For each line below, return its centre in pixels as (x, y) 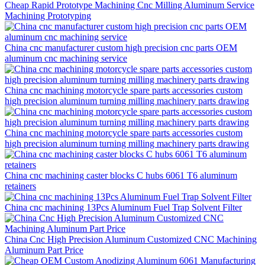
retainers (20, 186)
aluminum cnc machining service (66, 58)
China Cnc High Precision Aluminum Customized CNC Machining (131, 239)
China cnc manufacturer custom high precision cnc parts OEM (121, 47)
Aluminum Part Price (44, 250)
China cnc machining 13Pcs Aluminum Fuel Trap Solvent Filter (123, 207)
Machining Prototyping (48, 15)
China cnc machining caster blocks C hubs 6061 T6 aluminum (121, 175)
